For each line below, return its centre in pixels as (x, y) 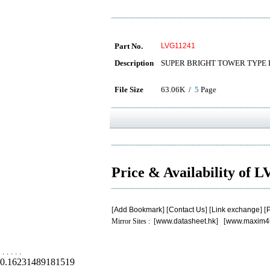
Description (134, 63)
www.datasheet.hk (186, 221)
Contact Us (187, 210)
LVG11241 (178, 46)
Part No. (129, 46)
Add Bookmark (138, 210)
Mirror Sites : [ (134, 221)
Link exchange (236, 210)
